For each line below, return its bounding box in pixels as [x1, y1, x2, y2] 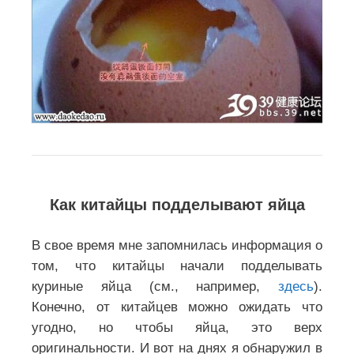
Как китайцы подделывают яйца [49, 195, 305, 213]
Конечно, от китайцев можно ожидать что [32, 299, 322, 314]
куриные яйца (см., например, [32, 278, 278, 294]
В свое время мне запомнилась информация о [32, 237, 322, 253]
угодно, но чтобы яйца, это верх [32, 319, 322, 335]
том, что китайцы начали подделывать [32, 258, 322, 273]
